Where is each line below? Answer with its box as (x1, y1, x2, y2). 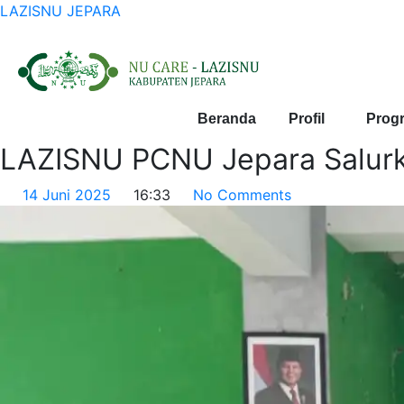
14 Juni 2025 (23, 186, 111, 204)
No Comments (193, 186, 291, 204)
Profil (288, 111, 325, 126)
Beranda (197, 111, 256, 126)
